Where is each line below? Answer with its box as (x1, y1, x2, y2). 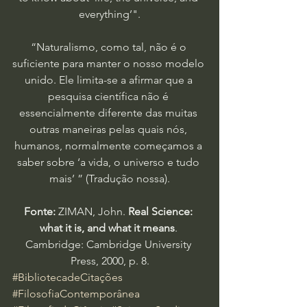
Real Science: (128, 205, 195, 218)
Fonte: (24, 205, 56, 218)
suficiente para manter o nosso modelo (12, 57, 207, 70)
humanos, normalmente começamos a (14, 139, 205, 152)
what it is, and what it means (39, 221, 175, 234)
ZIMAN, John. (56, 205, 128, 218)
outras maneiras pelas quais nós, (29, 123, 190, 136)
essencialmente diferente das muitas (19, 106, 200, 119)
